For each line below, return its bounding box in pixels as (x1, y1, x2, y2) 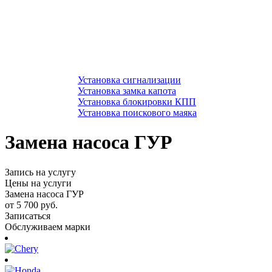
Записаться (5, 210, 50, 221)
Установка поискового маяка (78, 107, 197, 118)
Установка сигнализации (78, 75, 181, 85)
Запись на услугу (5, 166, 76, 177)
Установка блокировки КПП (78, 97, 196, 107)
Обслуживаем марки (5, 221, 90, 232)
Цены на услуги (5, 177, 72, 188)
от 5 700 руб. (5, 199, 58, 210)
